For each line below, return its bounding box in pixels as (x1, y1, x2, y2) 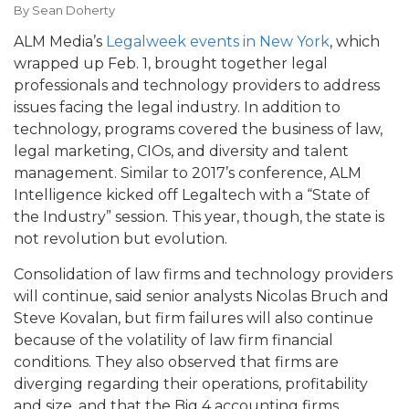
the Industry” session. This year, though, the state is (14, 207, 384, 225)
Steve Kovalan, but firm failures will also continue (14, 309, 373, 327)
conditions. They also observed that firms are (14, 352, 339, 371)
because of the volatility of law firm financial (14, 330, 333, 349)
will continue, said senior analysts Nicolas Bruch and (14, 287, 389, 305)
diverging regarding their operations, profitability (14, 374, 368, 393)
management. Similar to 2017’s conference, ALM (14, 163, 362, 182)
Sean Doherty (32, 2, 115, 17)
